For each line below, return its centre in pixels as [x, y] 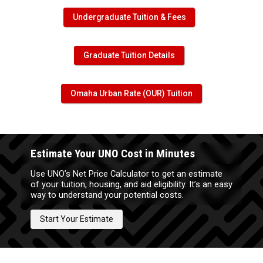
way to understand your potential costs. [107, 195]
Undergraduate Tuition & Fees [129, 17]
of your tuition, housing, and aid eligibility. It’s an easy [131, 185]
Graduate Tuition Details [129, 55]
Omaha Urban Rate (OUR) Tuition [131, 94]
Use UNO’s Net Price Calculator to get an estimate [127, 174]
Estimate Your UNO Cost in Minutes [113, 154]
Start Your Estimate [76, 219]
